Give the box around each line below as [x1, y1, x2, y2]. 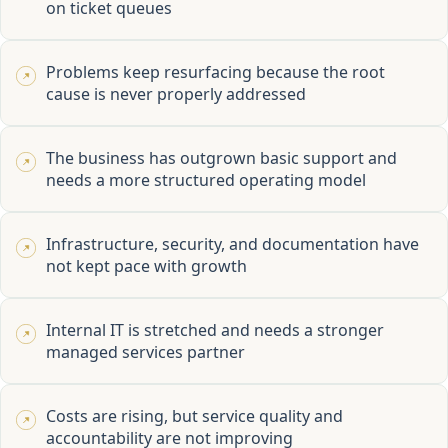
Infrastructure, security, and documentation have [46, 233, 419, 256]
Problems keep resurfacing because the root [46, 61, 385, 84]
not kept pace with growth [46, 255, 247, 278]
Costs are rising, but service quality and [46, 405, 343, 428]
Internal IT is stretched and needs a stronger [46, 319, 384, 342]
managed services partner [46, 341, 245, 364]
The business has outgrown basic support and [46, 147, 397, 170]
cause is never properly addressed [46, 83, 306, 106]
